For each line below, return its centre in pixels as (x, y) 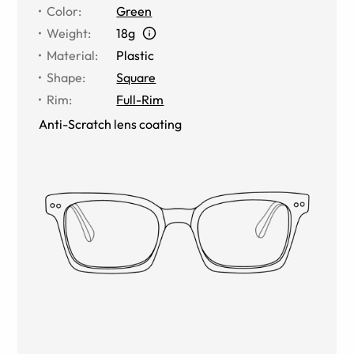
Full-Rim (140, 99)
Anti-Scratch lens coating (111, 124)
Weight (68, 33)
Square (136, 77)
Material (71, 55)
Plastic (136, 55)
